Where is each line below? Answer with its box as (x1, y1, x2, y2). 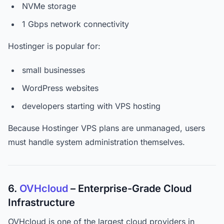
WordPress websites (22, 83, 98, 93)
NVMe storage (22, 1, 76, 11)
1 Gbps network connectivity (22, 19, 129, 29)
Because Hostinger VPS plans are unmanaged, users (8, 123, 205, 133)
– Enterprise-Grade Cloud (68, 182, 191, 194)
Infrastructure (8, 196, 75, 208)
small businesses (22, 65, 85, 75)
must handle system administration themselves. (8, 137, 185, 147)
